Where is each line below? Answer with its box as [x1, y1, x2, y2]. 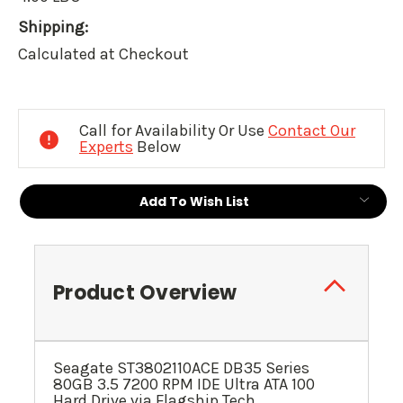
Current [18, 83, 85, 106]
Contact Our [268, 121, 355, 141]
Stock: [18, 107, 70, 130]
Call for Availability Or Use [79, 121, 268, 141]
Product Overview [53, 279, 237, 308]
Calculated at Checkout [18, 44, 189, 65]
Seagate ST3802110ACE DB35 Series [53, 358, 309, 379]
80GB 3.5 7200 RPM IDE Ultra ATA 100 [53, 374, 315, 395]
